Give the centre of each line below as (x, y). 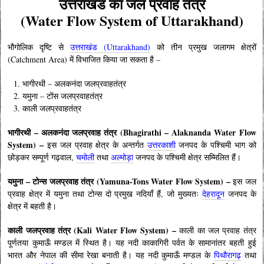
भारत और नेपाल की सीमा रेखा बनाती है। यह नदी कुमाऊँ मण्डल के (111, 255)
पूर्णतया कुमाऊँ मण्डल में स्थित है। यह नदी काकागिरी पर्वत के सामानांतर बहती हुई (132, 242)
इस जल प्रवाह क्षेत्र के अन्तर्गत (97, 145)
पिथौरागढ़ (227, 255)
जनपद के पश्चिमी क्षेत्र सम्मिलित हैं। (187, 157)
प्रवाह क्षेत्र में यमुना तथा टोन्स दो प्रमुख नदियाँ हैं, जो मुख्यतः (105, 194)
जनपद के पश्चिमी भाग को (216, 145)
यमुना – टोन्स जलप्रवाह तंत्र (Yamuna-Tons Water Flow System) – (121, 181)
